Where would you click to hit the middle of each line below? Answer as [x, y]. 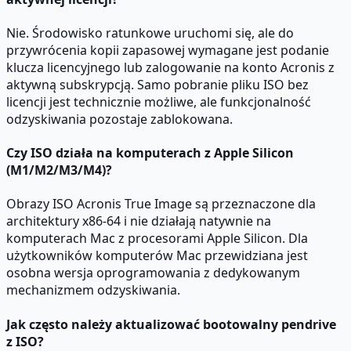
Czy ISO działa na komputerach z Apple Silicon [150, 153]
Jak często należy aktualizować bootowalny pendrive [171, 324]
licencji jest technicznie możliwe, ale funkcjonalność [159, 101]
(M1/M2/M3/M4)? [59, 170]
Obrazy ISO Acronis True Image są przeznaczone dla [161, 204]
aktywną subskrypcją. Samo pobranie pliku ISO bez [157, 84]
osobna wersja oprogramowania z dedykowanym [153, 273]
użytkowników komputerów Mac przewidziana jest [157, 256]
